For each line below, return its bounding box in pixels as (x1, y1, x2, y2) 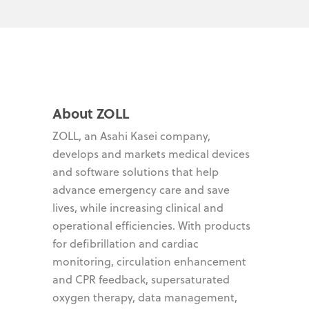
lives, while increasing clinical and (52, 199, 223, 215)
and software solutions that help (52, 163, 219, 179)
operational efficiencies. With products (52, 217, 250, 233)
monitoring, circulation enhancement (52, 253, 246, 269)
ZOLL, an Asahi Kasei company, (52, 128, 210, 143)
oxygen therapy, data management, (52, 289, 237, 305)
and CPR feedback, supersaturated (52, 271, 230, 287)
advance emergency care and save (52, 181, 230, 197)
